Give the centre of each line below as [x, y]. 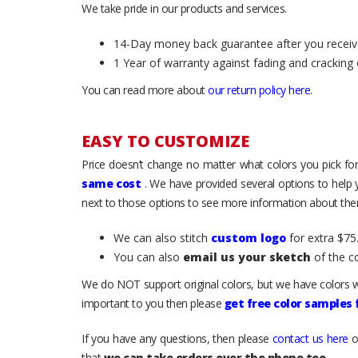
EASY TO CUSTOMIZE [165, 141]
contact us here [310, 338]
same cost [111, 183]
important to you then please [153, 303]
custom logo [249, 237]
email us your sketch [247, 257]
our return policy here [259, 89]
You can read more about [145, 89]
